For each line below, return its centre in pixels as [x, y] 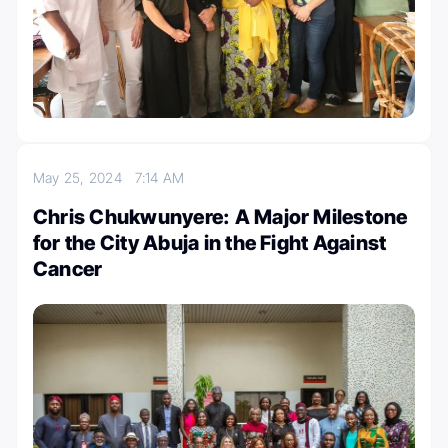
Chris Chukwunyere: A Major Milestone [220, 216]
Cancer [68, 268]
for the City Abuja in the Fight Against [210, 242]
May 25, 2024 [84, 177]
